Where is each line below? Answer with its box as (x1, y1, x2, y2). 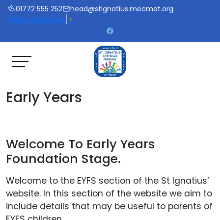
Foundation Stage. (6, 150, 121, 168)
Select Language (8, 14, 66, 25)
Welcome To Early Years (6, 136, 155, 153)
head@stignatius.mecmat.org (70, 4, 173, 14)
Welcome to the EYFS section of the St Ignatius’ (6, 175, 209, 187)
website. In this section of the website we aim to (6, 188, 212, 200)
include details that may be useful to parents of (6, 200, 213, 213)
